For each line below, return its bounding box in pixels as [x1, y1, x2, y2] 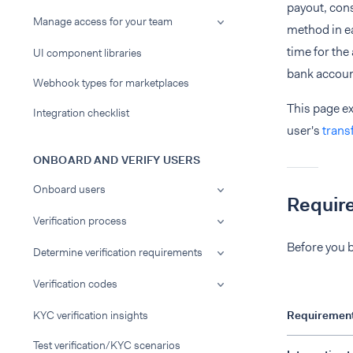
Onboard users [33, 182, 106, 196]
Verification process [33, 214, 127, 228]
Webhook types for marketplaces [33, 76, 189, 90]
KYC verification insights [33, 308, 148, 322]
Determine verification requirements [33, 245, 203, 259]
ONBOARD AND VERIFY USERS [33, 153, 201, 167]
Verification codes [33, 277, 117, 291]
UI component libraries [33, 46, 142, 60]
